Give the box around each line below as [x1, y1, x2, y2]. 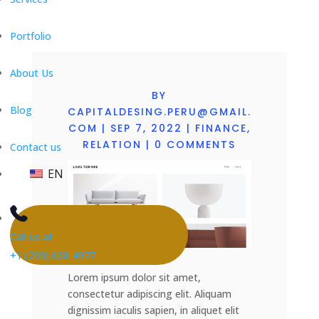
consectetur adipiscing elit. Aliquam [67, 286, 231, 300]
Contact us [10, 140, 61, 154]
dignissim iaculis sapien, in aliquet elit [67, 303, 239, 317]
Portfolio [10, 29, 51, 43]
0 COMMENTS [155, 137, 236, 152]
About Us [10, 66, 53, 80]
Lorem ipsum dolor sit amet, [67, 270, 201, 284]
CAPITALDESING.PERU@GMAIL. [67, 105, 251, 119]
